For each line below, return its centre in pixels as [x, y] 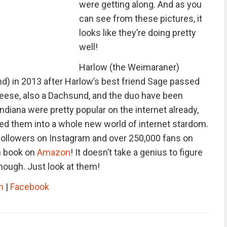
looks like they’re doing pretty [137, 33]
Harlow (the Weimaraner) [129, 67]
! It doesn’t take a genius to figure [136, 152]
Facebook [29, 187]
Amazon [53, 152]
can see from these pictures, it [140, 18]
